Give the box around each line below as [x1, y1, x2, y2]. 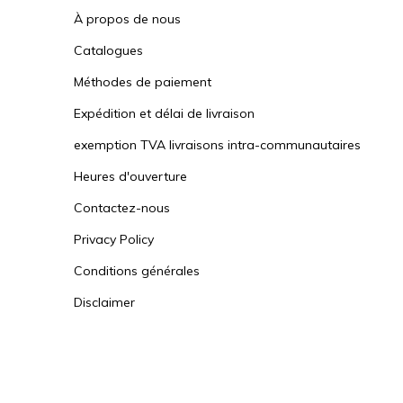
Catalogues [74, 42, 143, 58]
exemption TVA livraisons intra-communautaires [74, 137, 361, 153]
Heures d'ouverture [74, 168, 187, 184]
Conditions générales [74, 263, 200, 279]
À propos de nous [74, 11, 181, 27]
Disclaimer [74, 294, 135, 310]
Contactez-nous [74, 200, 170, 216]
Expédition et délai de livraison [74, 105, 255, 121]
